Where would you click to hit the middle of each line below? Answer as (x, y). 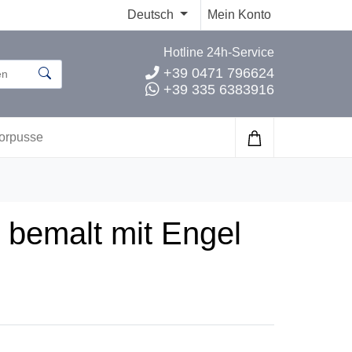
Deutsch (152, 15)
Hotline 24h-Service (219, 52)
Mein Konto (239, 15)
